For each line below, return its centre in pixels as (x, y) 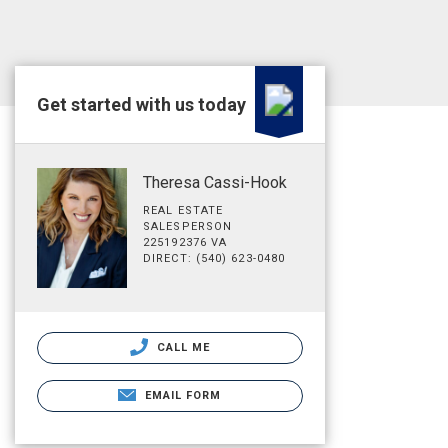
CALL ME (181, 347)
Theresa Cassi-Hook (215, 182)
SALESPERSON (188, 226)
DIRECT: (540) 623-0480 (214, 258)
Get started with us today (141, 104)
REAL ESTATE (183, 210)
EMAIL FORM (183, 395)
